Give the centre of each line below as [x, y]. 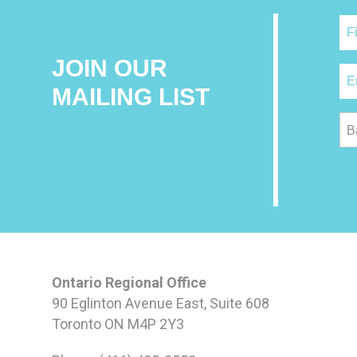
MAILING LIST [130, 96]
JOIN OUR [109, 68]
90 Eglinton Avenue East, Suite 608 [160, 303]
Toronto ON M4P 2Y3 [118, 324]
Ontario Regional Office [129, 282]
